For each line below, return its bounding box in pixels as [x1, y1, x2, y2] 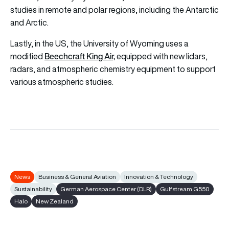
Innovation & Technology [124, 172, 193, 181]
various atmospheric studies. [10, 76, 113, 88]
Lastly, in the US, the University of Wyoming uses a [10, 38, 189, 50]
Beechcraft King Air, [44, 50, 115, 63]
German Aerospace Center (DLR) [60, 185, 152, 194]
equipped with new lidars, [115, 51, 208, 62]
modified [10, 51, 44, 62]
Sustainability [14, 185, 52, 194]
